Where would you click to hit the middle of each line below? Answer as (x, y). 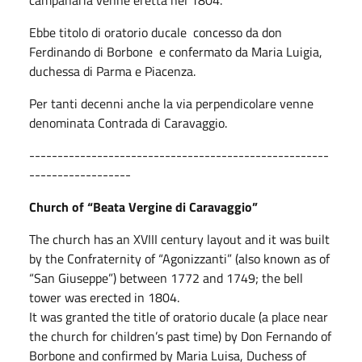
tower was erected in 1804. (104, 297)
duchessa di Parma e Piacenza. (112, 71)
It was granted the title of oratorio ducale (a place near (179, 316)
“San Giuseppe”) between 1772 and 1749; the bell (166, 278)
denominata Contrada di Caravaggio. (128, 122)
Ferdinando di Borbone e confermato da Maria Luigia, (176, 51)
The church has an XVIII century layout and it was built (179, 239)
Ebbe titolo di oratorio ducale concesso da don (156, 32)
